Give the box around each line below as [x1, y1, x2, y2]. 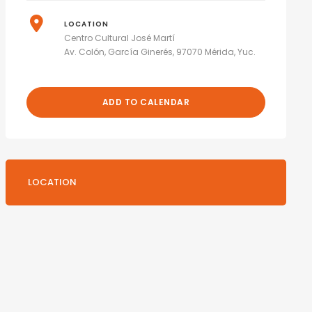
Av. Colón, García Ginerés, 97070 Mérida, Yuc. [64, 46, 256, 58]
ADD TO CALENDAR [102, 96, 190, 108]
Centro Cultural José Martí [64, 32, 175, 44]
